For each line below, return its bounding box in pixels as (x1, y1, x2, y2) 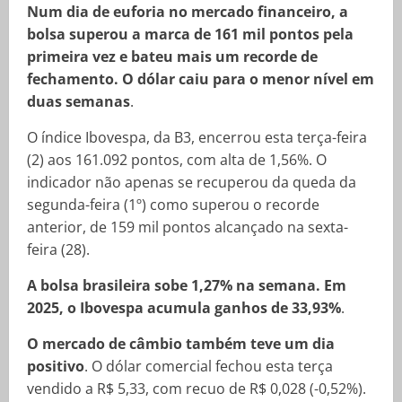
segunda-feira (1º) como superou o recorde (27, 195, 319, 214)
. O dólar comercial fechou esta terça (84, 356, 333, 376)
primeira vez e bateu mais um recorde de (27, 47, 318, 66)
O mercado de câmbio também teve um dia (27, 334, 335, 354)
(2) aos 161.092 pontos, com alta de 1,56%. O (27, 150, 327, 170)
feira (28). (27, 240, 90, 259)
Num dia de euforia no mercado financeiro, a (27, 2, 348, 22)
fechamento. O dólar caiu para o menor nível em (27, 69, 374, 89)
